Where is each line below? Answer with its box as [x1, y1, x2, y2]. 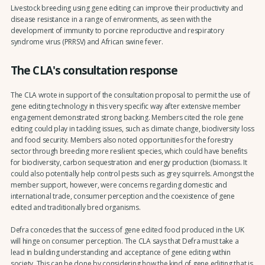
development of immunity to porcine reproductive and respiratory [10, 25, 224, 36]
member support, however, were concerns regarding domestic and [10, 179, 227, 190]
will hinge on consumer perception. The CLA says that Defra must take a [10, 235, 239, 246]
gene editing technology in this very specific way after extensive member [10, 101, 241, 111]
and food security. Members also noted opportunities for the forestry [10, 134, 233, 145]
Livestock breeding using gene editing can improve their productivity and [10, 3, 243, 14]
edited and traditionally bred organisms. [10, 202, 141, 212]
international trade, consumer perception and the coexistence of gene [10, 190, 235, 201]
